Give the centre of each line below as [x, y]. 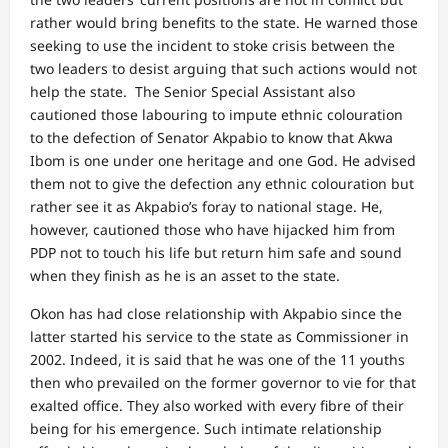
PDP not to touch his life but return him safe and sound [216, 252]
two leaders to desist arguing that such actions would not [223, 68]
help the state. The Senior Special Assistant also [192, 91]
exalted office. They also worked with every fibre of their [217, 405]
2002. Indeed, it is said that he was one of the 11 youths [217, 359]
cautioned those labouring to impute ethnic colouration [216, 114]
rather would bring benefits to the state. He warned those [224, 22]
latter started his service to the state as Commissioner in [219, 336]
